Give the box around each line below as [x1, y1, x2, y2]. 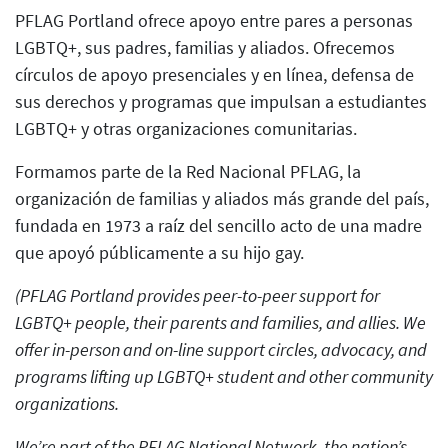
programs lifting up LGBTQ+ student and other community [15, 365, 433, 389]
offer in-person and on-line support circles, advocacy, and [15, 338, 427, 362]
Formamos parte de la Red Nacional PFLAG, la [15, 160, 361, 184]
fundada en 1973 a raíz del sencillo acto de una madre [15, 214, 422, 238]
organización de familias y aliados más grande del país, [15, 187, 429, 211]
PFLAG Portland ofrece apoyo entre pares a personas [15, 9, 413, 33]
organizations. [15, 392, 119, 416]
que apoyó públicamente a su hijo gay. [15, 241, 304, 265]
